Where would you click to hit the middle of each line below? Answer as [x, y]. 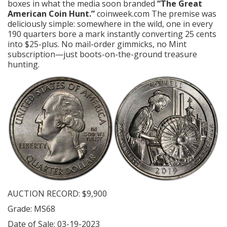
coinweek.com [123, 14]
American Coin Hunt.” [51, 14]
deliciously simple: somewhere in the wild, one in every [110, 24]
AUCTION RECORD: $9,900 [57, 193]
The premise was [183, 14]
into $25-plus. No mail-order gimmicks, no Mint [97, 44]
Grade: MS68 [31, 209]
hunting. [24, 65]
